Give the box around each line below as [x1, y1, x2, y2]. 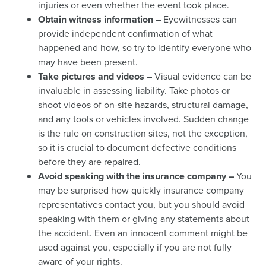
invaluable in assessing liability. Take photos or [38, 84, 230, 97]
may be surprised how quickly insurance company [38, 183, 244, 197]
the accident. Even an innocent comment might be [38, 226, 248, 240]
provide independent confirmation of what [38, 27, 213, 40]
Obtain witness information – [38, 12, 161, 26]
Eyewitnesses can [161, 12, 237, 26]
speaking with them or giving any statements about [38, 212, 249, 226]
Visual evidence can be [154, 69, 251, 83]
